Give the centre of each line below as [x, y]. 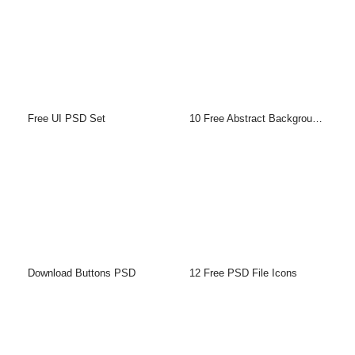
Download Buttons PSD [82, 273]
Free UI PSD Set [67, 119]
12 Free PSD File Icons [243, 273]
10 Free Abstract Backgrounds [317, 119]
